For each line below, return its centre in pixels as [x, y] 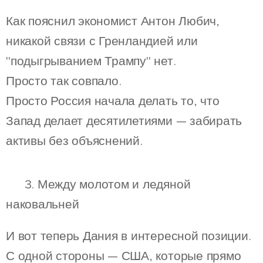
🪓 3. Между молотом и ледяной [98, 184]
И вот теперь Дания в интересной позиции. [129, 236]
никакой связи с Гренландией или [102, 41]
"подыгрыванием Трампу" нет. [91, 61]
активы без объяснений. [74, 141]
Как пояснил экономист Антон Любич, [113, 21]
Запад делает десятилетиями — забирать [124, 121]
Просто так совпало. [64, 81]
